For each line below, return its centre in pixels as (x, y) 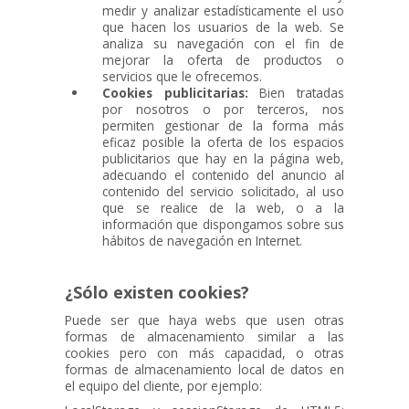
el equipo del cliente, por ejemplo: (164, 385)
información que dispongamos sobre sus (223, 224)
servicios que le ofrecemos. (183, 76)
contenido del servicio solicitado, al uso (223, 191)
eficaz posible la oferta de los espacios (223, 142)
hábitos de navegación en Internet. (203, 240)
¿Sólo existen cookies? (157, 292)
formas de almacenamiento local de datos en (204, 369)
